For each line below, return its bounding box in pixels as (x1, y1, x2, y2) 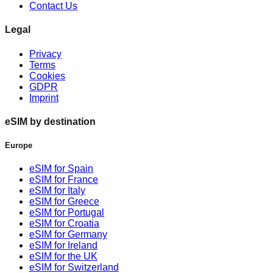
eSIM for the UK (29, 251, 97, 262)
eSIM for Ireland (29, 240, 97, 251)
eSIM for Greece (29, 196, 99, 207)
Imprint (29, 92, 58, 103)
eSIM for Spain (29, 163, 93, 174)
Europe (5, 140, 32, 150)
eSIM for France (29, 174, 98, 185)
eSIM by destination (5, 116, 96, 127)
